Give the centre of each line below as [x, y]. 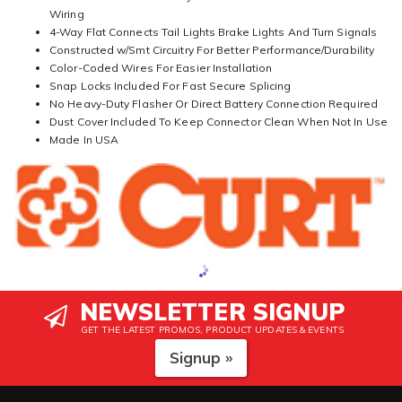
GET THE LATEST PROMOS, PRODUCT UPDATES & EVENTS [212, 329]
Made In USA [84, 140]
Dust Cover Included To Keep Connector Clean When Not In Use [218, 122]
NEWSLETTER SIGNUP [212, 311]
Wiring [67, 14]
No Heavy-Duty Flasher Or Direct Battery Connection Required [214, 104]
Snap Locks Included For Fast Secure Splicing [170, 86]
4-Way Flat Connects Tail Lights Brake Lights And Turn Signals [214, 32]
